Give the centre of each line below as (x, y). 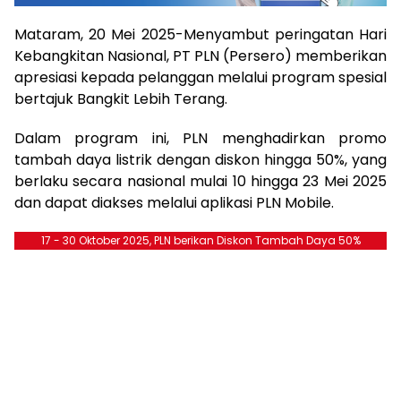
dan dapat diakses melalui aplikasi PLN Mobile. (174, 202)
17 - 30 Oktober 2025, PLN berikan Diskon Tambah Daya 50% (200, 240)
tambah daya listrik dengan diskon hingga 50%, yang (200, 159)
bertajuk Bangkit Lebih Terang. (121, 98)
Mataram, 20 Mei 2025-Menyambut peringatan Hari (200, 34)
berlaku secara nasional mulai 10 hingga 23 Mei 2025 (200, 181)
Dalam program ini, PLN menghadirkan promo (200, 138)
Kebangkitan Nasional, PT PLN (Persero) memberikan (200, 55)
